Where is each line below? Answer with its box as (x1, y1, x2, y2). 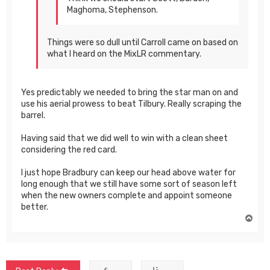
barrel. (21, 110, 45, 121)
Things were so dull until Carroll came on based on (47, 37, 238, 48)
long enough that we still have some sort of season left (21, 178, 237, 189)
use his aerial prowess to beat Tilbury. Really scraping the (21, 98, 242, 109)
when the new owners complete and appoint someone (21, 190, 232, 201)
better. (21, 201, 48, 212)
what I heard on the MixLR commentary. (47, 48, 201, 59)
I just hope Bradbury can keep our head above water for (21, 167, 236, 178)
